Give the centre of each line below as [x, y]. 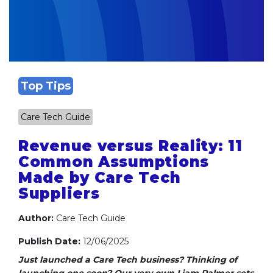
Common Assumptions [114, 161]
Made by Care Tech [100, 177]
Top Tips [46, 86]
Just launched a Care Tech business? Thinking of [128, 259]
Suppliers [59, 193]
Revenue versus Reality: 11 [130, 146]
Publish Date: [51, 241]
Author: [37, 218]
